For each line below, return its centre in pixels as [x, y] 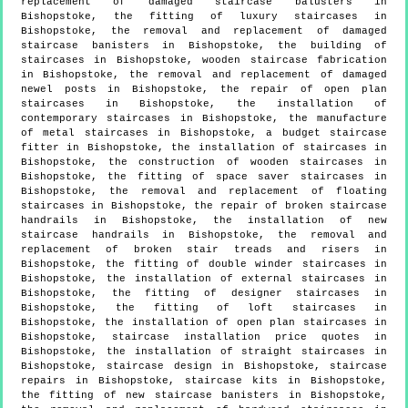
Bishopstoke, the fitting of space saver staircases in [204, 176]
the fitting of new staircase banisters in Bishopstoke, [204, 395]
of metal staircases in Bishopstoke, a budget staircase [204, 133]
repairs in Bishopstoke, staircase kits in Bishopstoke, [204, 380]
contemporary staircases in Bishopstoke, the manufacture [204, 118]
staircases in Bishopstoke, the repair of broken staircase [204, 205]
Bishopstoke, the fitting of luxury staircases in [204, 16]
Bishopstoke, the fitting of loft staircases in [204, 307]
